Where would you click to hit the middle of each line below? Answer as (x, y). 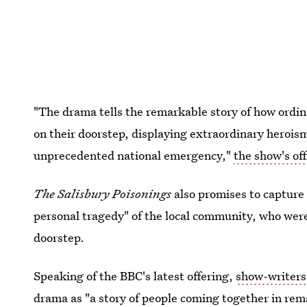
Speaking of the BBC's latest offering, (135, 275)
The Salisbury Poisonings (103, 193)
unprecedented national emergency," (134, 155)
